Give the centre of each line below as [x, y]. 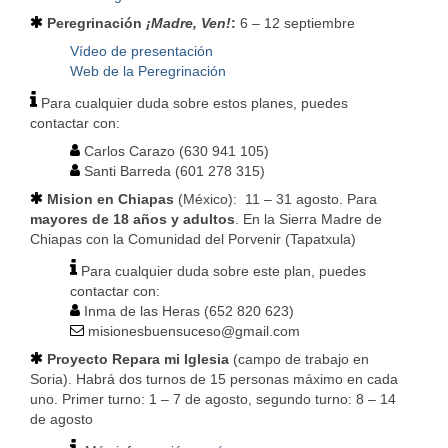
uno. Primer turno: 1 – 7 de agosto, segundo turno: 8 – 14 [213, 399]
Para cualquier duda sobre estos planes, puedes [192, 103]
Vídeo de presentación [141, 51]
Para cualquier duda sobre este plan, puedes [221, 271]
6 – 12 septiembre [295, 23]
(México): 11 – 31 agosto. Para [277, 199]
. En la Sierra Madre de [308, 219]
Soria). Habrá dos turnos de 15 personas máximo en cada [214, 379]
